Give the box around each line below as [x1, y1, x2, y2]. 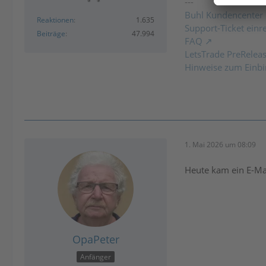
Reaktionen [37, 15, 74, 26]
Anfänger [80, 252, 111, 262]
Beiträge [37, 28, 65, 39]
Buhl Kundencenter [185, 8, 263, 21]
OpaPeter [72, 232, 119, 246]
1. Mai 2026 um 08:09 [185, 140, 256, 150]
